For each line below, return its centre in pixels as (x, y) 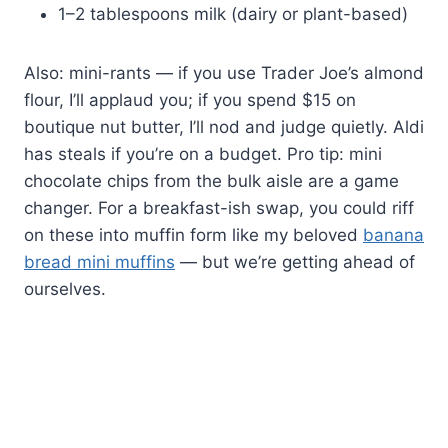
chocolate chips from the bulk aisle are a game (211, 180)
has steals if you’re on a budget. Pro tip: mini (203, 153)
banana (393, 234)
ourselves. (65, 288)
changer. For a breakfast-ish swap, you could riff (219, 207)
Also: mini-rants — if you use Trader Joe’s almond (224, 72)
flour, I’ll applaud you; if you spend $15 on (190, 99)
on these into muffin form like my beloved (193, 234)
